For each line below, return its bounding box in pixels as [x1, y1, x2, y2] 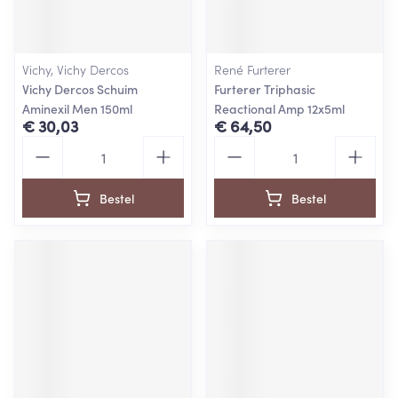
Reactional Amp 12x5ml [214, 99, 345, 117]
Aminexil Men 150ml [22, 99, 132, 117]
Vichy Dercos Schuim [22, 80, 138, 98]
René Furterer [214, 60, 291, 78]
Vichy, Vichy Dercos [22, 60, 129, 78]
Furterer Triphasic [214, 80, 315, 98]
